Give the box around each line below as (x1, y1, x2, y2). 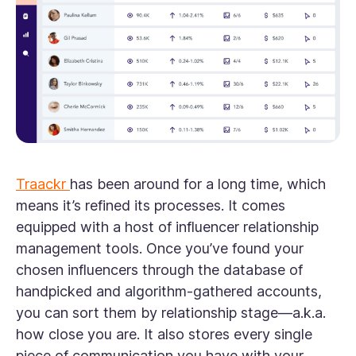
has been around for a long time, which (70, 176, 326, 193)
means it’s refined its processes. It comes (16, 197, 285, 215)
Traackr (16, 176, 70, 193)
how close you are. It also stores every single (16, 326, 312, 343)
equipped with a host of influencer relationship (16, 219, 319, 236)
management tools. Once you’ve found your (16, 240, 304, 257)
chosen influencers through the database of (16, 261, 303, 279)
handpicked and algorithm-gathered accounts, (16, 283, 322, 300)
